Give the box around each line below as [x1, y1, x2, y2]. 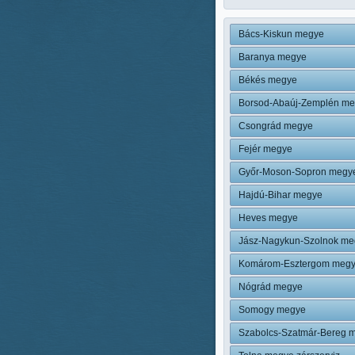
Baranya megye [239, 52, 307, 63]
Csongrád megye [239, 120, 313, 132]
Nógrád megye [239, 281, 303, 292]
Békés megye [239, 74, 297, 86]
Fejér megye [239, 143, 292, 155]
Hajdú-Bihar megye [239, 189, 323, 200]
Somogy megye [239, 304, 306, 315]
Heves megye [239, 212, 298, 223]
